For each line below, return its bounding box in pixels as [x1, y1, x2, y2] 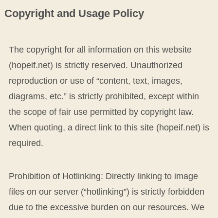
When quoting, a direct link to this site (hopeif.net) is [8, 122, 209, 132]
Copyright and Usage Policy [4, 7, 144, 19]
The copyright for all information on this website [8, 44, 192, 54]
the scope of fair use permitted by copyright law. [8, 107, 194, 117]
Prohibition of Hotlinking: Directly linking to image [8, 171, 198, 181]
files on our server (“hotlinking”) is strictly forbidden [8, 186, 204, 197]
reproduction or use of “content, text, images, [8, 75, 182, 86]
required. [8, 138, 43, 148]
